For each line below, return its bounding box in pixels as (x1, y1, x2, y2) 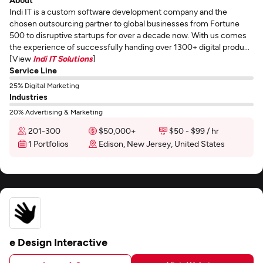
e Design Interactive (9, 235, 107, 248)
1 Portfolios (28, 139, 69, 149)
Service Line (9, 65, 57, 75)
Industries (9, 92, 48, 102)
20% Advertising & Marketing (9, 107, 103, 116)
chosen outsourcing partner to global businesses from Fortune (9, 18, 240, 28)
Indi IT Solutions (33, 53, 93, 63)
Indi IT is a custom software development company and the (9, 6, 227, 16)
